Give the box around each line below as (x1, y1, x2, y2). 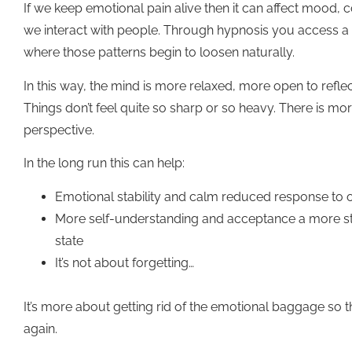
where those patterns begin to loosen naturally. (24, 45, 295, 60)
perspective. (24, 122, 94, 137)
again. (24, 321, 57, 336)
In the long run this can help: (24, 156, 185, 171)
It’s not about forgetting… (55, 255, 197, 270)
